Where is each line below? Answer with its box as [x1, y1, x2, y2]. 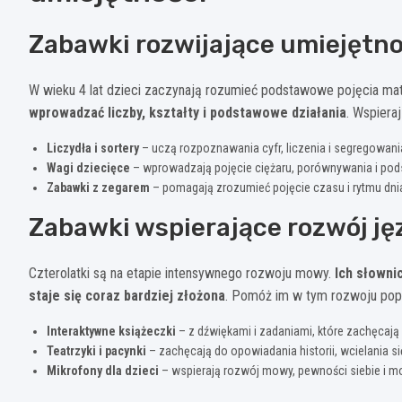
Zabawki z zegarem [47, 179, 150, 195]
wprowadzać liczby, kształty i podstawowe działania [29, 103, 346, 121]
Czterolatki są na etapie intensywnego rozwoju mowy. [29, 264, 335, 282]
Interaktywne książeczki [47, 323, 176, 338]
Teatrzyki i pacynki [47, 343, 146, 358]
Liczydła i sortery [47, 140, 139, 155]
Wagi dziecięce [47, 160, 130, 175]
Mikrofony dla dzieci [47, 363, 159, 378]
